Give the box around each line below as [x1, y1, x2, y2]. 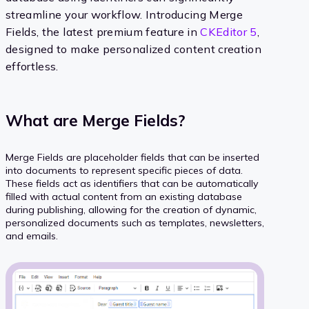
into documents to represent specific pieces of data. [6, 163, 243, 177]
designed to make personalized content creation [6, 42, 262, 57]
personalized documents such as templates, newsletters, [6, 216, 264, 229]
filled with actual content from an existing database [6, 190, 242, 203]
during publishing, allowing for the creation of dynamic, [6, 203, 257, 216]
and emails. [6, 229, 58, 242]
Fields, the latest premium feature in [6, 25, 201, 39]
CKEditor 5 [200, 25, 257, 39]
